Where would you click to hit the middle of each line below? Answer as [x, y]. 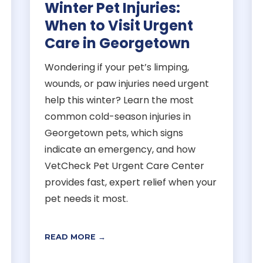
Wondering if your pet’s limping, [117, 67]
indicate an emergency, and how [120, 149]
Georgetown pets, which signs [114, 133]
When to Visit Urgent [119, 25]
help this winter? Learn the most [119, 100]
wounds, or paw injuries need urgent [127, 83]
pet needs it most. [87, 198]
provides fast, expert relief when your [131, 182]
